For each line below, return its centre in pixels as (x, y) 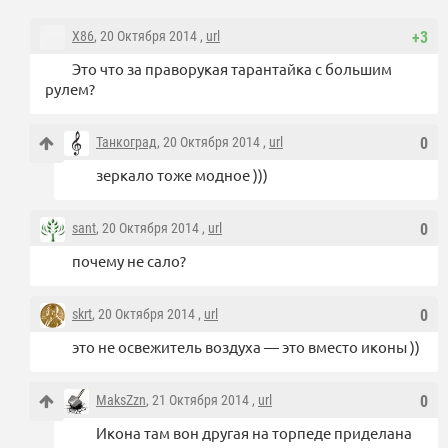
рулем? (70, 89)
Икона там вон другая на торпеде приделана (254, 433)
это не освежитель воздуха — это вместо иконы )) (246, 347)
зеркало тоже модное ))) (182, 175)
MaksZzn (121, 400)
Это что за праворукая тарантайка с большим (232, 69)
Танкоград (126, 142)
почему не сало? (129, 261)
